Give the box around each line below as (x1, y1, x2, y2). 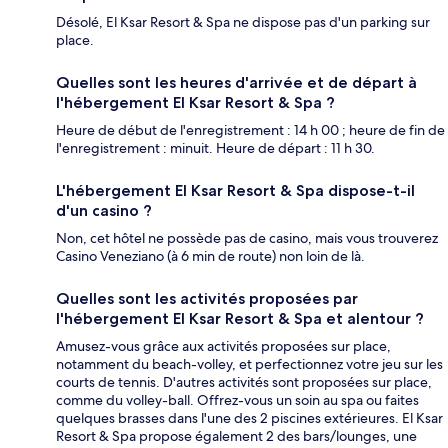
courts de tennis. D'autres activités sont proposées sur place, (56, 373, 432, 392)
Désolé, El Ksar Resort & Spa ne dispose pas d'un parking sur (56, 13, 430, 32)
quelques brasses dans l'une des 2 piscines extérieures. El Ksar (56, 409, 443, 428)
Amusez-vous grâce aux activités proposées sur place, (56, 337, 391, 356)
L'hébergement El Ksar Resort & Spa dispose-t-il (56, 181, 415, 201)
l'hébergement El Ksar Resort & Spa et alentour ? (56, 309, 424, 329)
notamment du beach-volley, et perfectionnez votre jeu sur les (56, 355, 443, 374)
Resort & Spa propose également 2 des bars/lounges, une (56, 427, 417, 446)
